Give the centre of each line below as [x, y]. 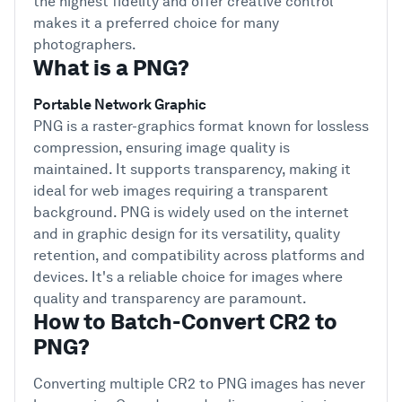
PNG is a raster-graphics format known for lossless [201, 126]
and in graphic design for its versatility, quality [187, 234]
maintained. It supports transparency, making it [192, 169]
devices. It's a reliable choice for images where [188, 277]
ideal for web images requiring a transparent [181, 191]
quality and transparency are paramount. [170, 298]
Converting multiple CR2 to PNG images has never [199, 384]
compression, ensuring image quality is [162, 148]
